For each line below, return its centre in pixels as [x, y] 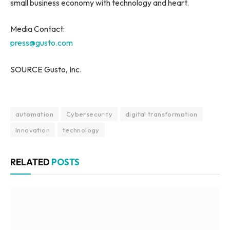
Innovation [33, 130]
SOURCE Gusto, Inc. [46, 69]
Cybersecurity [89, 114]
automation [34, 114]
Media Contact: [37, 29]
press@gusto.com [42, 43]
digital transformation [161, 114]
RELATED [31, 162]
